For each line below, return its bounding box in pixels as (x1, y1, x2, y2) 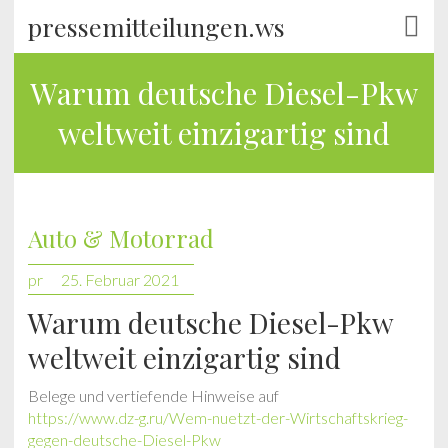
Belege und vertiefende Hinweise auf (28, 386, 279, 405)
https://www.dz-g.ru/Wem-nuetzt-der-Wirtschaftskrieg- (28, 408, 408, 427)
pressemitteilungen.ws (28, 10, 285, 43)
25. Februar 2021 (61, 270, 179, 289)
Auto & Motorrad (28, 222, 214, 254)
